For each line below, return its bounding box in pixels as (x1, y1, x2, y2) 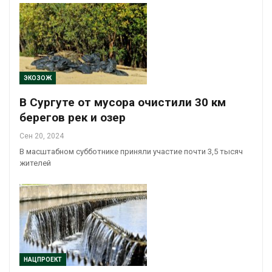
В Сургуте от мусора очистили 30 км (19, 95, 226, 110)
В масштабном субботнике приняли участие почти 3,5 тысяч (19, 147, 243, 157)
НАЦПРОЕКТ (24, 256, 62, 263)
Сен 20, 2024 (19, 132, 64, 141)
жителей (19, 158, 51, 168)
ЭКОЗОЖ (24, 75, 52, 82)
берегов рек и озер (19, 110, 126, 125)
